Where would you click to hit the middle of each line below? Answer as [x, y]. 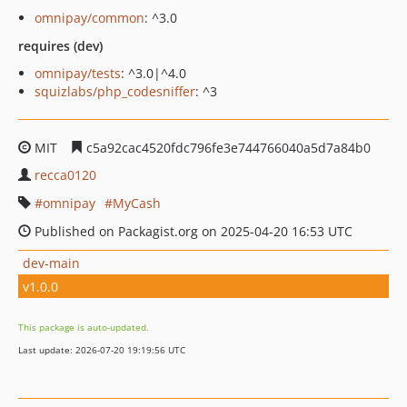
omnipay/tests [78, 73]
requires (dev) [60, 46]
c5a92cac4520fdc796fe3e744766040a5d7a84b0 [227, 148]
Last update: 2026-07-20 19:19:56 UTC [102, 350]
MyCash [137, 203]
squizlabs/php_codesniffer [115, 91]
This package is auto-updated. [84, 327]
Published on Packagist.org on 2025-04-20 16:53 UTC [192, 231]
